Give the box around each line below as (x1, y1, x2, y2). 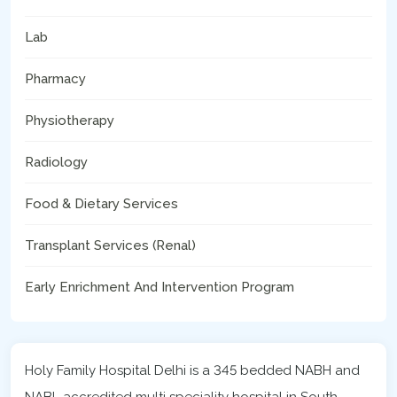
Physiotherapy (25, 113, 114, 129)
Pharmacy (25, 71, 86, 88)
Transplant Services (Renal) (25, 237, 196, 254)
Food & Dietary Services (25, 196, 178, 213)
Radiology (25, 154, 88, 171)
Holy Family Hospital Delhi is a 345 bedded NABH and (25, 362, 360, 379)
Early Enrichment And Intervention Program (25, 279, 294, 296)
